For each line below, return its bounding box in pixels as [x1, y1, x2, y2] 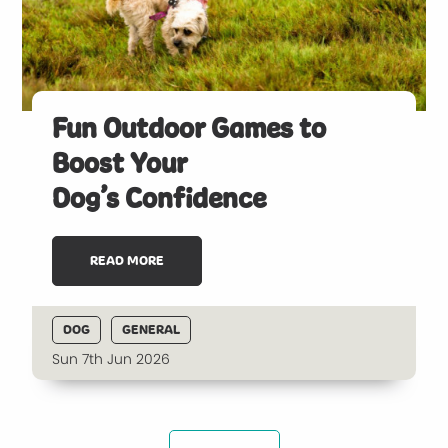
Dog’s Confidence [52, 183, 267, 214]
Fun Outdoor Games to [52, 113, 327, 144]
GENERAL [122, 321, 181, 338]
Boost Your [52, 148, 188, 179]
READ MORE [90, 253, 165, 269]
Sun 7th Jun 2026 [52, 349, 171, 369]
